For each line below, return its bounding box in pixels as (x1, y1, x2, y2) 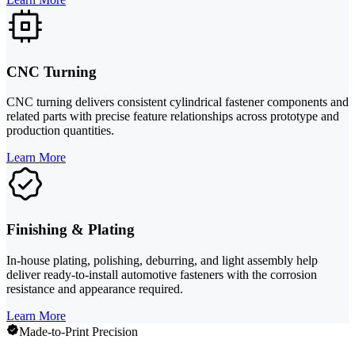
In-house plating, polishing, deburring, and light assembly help (6, 253, 318, 267)
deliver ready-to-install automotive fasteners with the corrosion (6, 267, 317, 281)
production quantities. (6, 124, 114, 138)
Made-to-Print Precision (19, 324, 138, 338)
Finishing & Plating (6, 221, 135, 239)
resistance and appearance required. (6, 281, 183, 296)
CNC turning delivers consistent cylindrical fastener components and (6, 95, 349, 109)
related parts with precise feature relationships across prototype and (6, 109, 339, 124)
